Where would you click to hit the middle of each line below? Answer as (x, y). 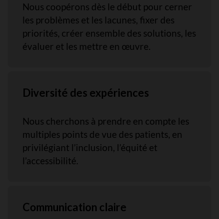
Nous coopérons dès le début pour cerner (107, 7)
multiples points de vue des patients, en (102, 134)
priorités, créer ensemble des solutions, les (109, 33)
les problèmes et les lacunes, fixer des (99, 20)
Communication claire (75, 207)
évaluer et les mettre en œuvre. (87, 46)
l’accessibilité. (50, 161)
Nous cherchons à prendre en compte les (106, 121)
